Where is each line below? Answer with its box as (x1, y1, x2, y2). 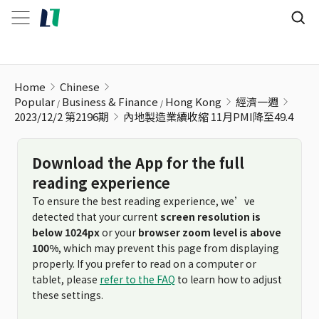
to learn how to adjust (175, 272, 282, 286)
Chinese (60, 79, 100, 94)
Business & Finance (62, 94, 158, 109)
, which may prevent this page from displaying (58, 241, 279, 255)
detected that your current (32, 209, 160, 224)
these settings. (32, 288, 103, 302)
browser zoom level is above (138, 225, 281, 239)
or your (100, 225, 138, 239)
